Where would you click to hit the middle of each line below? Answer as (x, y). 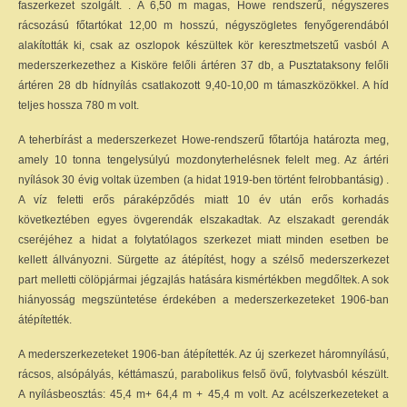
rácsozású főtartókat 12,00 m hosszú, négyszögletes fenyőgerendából (203, 25)
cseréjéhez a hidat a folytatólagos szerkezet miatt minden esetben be (203, 240)
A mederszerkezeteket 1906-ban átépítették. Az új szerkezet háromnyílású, (203, 354)
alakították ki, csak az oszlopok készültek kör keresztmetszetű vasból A (203, 45)
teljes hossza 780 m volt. (79, 105)
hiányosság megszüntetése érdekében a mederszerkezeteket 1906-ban (203, 300)
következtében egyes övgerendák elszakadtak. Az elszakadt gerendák (203, 220)
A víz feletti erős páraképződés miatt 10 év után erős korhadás (203, 200)
